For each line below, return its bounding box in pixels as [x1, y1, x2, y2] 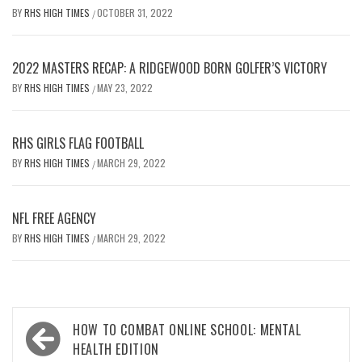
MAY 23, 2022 [97, 80, 153, 95]
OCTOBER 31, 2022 [97, 5, 173, 19]
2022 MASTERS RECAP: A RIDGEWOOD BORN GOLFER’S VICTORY [12, 57, 327, 78]
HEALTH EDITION [73, 339, 159, 359]
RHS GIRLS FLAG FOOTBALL [12, 133, 144, 153]
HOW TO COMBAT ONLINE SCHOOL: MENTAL [73, 319, 301, 339]
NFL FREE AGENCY [12, 208, 96, 228]
